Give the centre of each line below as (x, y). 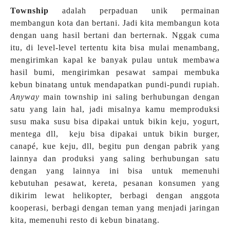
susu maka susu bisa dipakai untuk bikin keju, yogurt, (115, 121)
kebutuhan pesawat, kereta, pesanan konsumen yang (115, 183)
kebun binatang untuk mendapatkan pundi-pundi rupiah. (115, 84)
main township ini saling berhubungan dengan (130, 97)
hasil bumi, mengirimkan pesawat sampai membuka (115, 72)
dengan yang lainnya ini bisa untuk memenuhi (115, 170)
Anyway (25, 97)
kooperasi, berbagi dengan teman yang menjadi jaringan (115, 207)
